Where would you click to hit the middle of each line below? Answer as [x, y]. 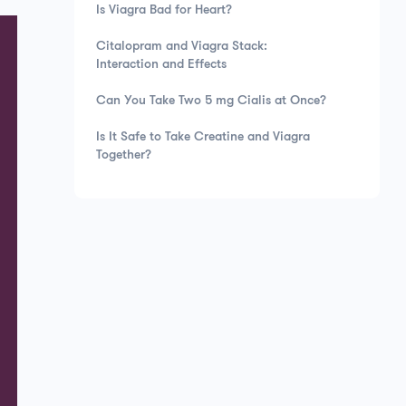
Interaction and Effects [161, 65]
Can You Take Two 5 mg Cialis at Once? [211, 101]
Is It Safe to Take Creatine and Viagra [203, 137]
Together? [124, 155]
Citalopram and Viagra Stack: [182, 47]
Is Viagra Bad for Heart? [164, 10]
